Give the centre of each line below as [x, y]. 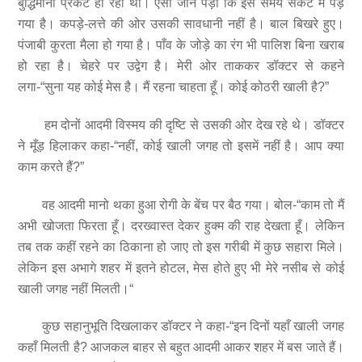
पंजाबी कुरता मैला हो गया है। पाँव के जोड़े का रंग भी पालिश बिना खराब [181, 45]
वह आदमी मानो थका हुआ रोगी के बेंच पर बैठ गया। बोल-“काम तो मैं [181, 204]
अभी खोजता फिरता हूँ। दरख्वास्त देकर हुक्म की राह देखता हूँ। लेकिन [181, 225]
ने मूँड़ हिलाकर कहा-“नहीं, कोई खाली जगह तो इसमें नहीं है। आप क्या [181, 145]
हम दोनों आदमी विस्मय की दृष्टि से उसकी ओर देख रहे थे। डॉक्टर [181, 124]
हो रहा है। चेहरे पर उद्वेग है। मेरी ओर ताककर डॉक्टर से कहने [181, 66]
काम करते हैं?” [51, 166]
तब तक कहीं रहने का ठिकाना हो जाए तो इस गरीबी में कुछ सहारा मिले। [181, 246]
